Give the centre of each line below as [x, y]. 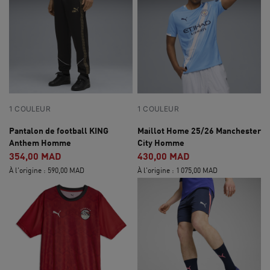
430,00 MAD [164, 156]
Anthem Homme [40, 143]
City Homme [161, 143]
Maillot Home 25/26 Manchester [199, 130]
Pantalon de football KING [59, 130]
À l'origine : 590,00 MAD [47, 170]
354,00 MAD [35, 156]
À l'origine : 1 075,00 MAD [177, 170]
